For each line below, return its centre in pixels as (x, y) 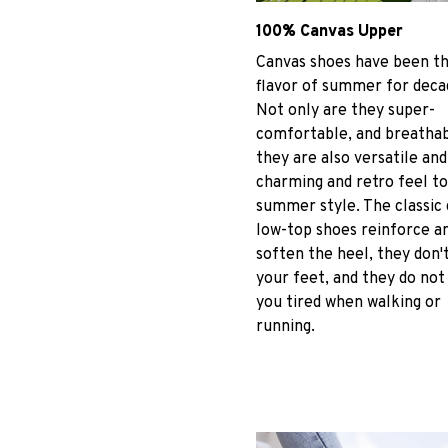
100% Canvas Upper (329, 32)
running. (285, 326)
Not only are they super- (345, 110)
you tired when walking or (348, 302)
